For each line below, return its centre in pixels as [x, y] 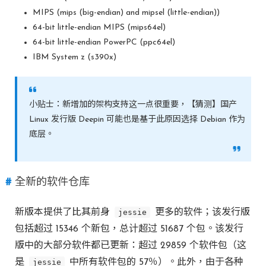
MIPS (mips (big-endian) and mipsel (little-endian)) [126, 13]
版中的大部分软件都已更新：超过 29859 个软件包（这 [131, 246]
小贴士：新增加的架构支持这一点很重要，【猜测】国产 [133, 105]
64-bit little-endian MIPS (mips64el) [99, 28]
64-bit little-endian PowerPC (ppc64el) [104, 42]
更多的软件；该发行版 [201, 213]
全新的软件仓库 [52, 183]
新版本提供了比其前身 [64, 213]
